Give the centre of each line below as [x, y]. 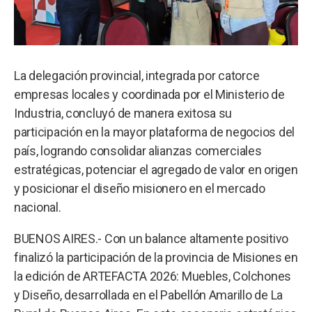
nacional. [38, 207]
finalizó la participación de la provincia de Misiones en [156, 257]
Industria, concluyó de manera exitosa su [123, 113]
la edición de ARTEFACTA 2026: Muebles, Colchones [153, 276]
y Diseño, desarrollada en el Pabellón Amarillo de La [148, 295]
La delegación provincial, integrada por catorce [137, 75]
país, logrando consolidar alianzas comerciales [138, 150]
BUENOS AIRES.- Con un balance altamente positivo [151, 238]
